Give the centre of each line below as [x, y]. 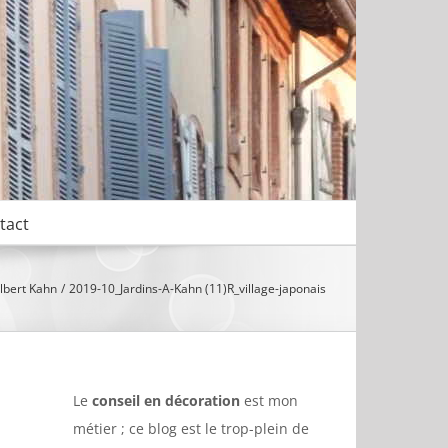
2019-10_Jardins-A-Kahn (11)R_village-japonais [197, 288]
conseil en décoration [166, 400]
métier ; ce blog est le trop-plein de [191, 428]
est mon [269, 400]
